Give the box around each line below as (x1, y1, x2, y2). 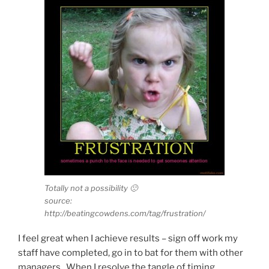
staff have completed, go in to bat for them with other (18, 247, 243, 259)
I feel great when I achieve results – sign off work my (18, 233, 238, 244)
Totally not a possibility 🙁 (44, 183, 138, 193)
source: (44, 195, 72, 205)
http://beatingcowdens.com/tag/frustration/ (44, 208, 205, 218)
